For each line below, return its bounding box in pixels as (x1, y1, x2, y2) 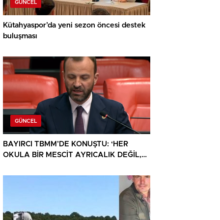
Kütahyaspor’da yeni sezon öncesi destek (3, 22, 146, 29)
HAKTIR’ (3, 162, 33, 170)
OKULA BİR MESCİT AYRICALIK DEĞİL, (3, 151, 141, 159)
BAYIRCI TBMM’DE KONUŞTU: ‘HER (3, 140, 128, 148)
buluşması (3, 32, 37, 40)
